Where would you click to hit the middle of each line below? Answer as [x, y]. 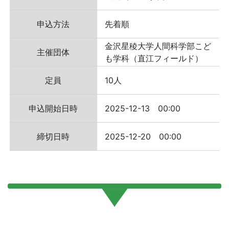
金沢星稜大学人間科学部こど [158, 46]
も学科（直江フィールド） [154, 58]
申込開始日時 [53, 108]
